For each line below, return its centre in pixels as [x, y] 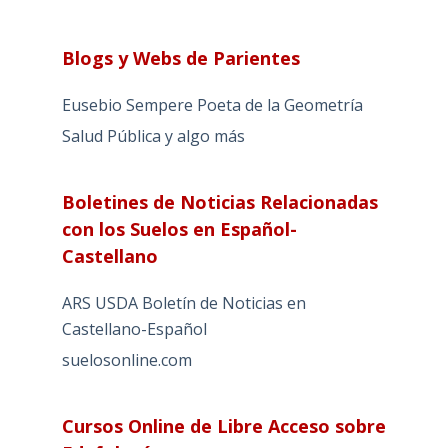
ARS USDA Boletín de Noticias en [183, 302]
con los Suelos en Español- [179, 228]
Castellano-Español [134, 328]
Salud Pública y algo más [153, 135]
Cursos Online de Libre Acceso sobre [223, 425]
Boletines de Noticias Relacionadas [219, 201]
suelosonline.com [126, 359]
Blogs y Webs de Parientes [180, 57]
